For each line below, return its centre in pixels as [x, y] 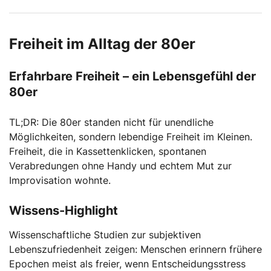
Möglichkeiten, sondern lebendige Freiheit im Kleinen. [131, 136]
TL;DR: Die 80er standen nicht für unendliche [111, 122]
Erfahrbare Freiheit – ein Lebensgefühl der [132, 76]
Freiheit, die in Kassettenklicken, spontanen [108, 151]
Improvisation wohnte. [60, 180]
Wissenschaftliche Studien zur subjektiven [105, 234]
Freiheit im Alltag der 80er [102, 44]
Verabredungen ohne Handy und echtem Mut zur [120, 165]
